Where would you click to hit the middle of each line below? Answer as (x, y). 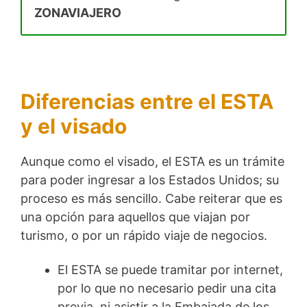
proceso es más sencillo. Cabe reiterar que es (151, 198)
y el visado (74, 126)
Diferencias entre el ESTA (147, 101)
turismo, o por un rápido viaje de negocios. (144, 235)
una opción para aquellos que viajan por (135, 217)
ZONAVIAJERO (78, 13)
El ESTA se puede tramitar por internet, (170, 270)
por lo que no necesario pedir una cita (167, 288)
